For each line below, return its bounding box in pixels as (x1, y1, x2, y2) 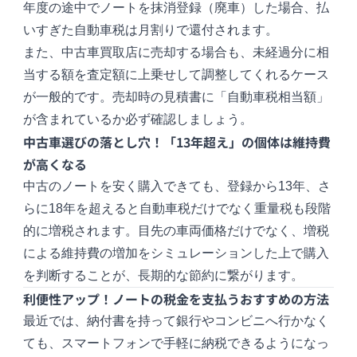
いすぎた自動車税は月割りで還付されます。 (23, 23, 279, 37)
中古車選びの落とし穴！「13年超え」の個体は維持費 (23, 132, 331, 152)
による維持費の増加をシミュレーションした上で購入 (23, 246, 330, 261)
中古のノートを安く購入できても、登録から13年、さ (23, 179, 331, 194)
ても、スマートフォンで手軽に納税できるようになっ (23, 336, 330, 351)
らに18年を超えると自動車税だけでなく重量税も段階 (23, 202, 331, 216)
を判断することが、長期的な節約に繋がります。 (23, 269, 304, 283)
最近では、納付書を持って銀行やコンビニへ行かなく (23, 314, 330, 328)
